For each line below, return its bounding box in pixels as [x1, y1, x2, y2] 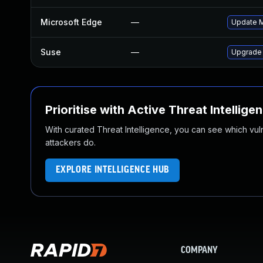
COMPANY [181, 246, 218, 255]
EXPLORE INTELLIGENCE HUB [55, 165, 170, 175]
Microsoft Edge [41, 17, 102, 27]
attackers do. [45, 137, 96, 147]
